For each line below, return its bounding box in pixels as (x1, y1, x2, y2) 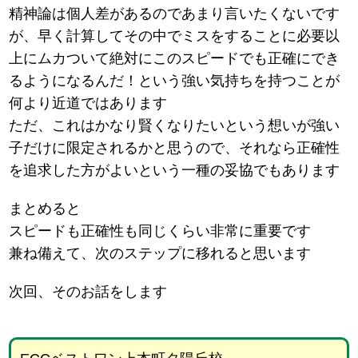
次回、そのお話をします (9, 284, 168, 300)
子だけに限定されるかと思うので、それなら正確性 (9, 140, 340, 157)
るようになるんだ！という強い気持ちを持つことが (9, 73, 340, 89)
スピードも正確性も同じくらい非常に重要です (9, 223, 312, 240)
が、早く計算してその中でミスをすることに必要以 (9, 28, 340, 45)
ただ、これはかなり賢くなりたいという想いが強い (9, 117, 340, 134)
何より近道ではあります (9, 95, 168, 112)
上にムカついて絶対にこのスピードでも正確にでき (9, 50, 340, 67)
